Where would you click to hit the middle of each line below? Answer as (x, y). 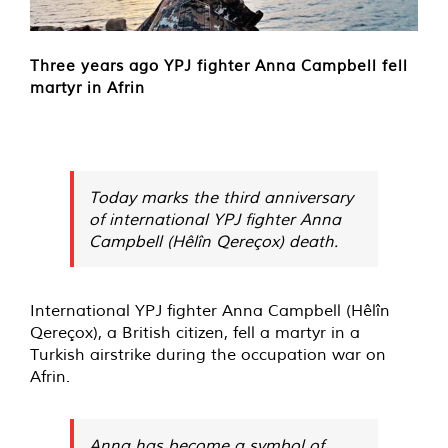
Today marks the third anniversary (221, 197)
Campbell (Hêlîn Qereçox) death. (213, 241)
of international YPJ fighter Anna (215, 219)
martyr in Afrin (87, 88)
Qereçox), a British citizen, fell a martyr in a (195, 332)
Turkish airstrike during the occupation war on (208, 354)
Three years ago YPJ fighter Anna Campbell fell (219, 66)
